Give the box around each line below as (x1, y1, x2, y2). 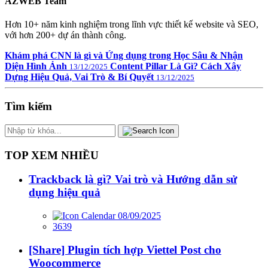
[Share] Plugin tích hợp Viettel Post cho (29, 243, 221, 256)
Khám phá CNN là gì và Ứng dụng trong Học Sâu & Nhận (5, 50, 243, 61)
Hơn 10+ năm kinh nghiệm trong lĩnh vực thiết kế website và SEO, (5, 19, 258, 30)
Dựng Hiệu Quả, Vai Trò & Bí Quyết (5, 72, 154, 83)
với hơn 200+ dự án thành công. (5, 30, 126, 41)
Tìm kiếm (5, 100, 52, 113)
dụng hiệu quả (29, 186, 100, 199)
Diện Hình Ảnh (5, 61, 67, 72)
